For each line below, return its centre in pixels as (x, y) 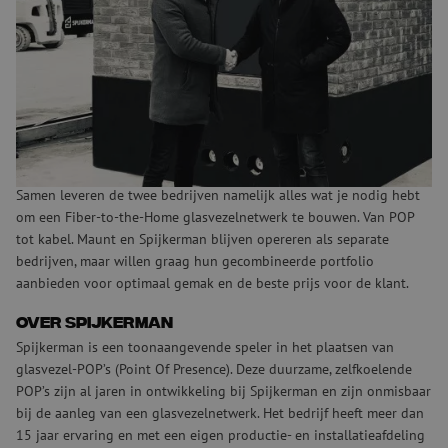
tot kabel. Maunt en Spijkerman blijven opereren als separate (202, 238)
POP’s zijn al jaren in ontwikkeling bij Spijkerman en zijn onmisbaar (223, 390)
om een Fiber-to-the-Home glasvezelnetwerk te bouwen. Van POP (215, 216)
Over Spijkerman (94, 324)
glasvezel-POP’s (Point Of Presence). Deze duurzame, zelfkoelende (214, 368)
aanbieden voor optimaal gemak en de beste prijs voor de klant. (212, 282)
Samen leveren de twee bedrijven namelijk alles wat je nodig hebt (218, 194)
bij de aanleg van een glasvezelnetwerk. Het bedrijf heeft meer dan (220, 412)
